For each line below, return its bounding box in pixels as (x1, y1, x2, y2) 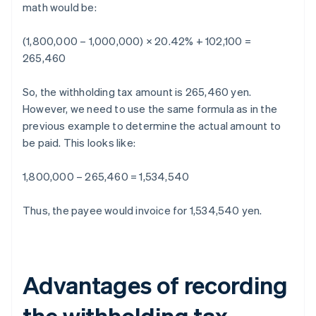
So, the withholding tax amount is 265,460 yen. (23, 85, 252, 99)
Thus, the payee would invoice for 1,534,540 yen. (23, 203, 262, 218)
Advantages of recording (23, 269, 288, 300)
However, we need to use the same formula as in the (23, 102, 278, 116)
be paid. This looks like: (23, 135, 135, 150)
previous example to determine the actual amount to (23, 119, 281, 133)
